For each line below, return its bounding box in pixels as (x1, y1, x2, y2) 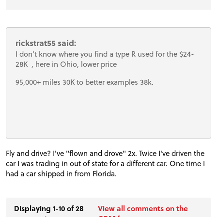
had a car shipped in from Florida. (6, 168, 119, 179)
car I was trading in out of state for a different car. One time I (6, 158, 205, 169)
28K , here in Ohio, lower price (15, 59, 117, 70)
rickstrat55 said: (15, 37, 77, 49)
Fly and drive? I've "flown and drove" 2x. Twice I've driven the (6, 148, 204, 159)
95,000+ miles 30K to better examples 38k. (15, 76, 154, 87)
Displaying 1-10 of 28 (14, 202, 84, 214)
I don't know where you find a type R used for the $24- (15, 48, 195, 60)
